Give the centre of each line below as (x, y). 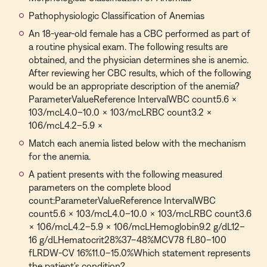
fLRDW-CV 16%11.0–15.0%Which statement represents (139, 253)
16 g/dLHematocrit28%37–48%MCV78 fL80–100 (128, 240)
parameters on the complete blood (100, 187)
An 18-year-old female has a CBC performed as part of (139, 33)
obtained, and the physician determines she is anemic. (139, 60)
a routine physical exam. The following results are (128, 46)
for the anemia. (60, 156)
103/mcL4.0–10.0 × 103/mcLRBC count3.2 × (120, 112)
